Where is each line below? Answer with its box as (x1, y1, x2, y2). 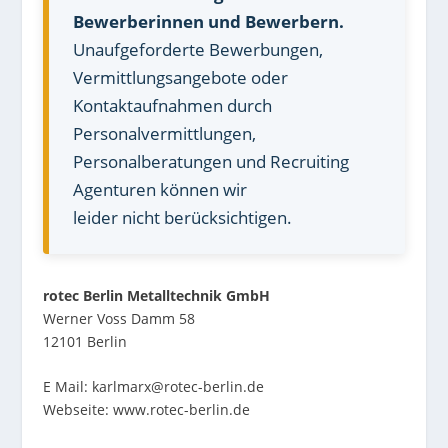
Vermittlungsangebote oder (72, 66, 288, 89)
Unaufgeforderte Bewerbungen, (72, 38, 323, 61)
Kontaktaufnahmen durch (72, 94, 272, 117)
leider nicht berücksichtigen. (72, 206, 292, 229)
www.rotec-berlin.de (112, 400, 250, 420)
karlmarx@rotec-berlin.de (91, 377, 264, 397)
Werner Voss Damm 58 (42, 309, 195, 328)
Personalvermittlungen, (72, 122, 256, 145)
